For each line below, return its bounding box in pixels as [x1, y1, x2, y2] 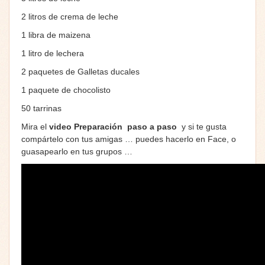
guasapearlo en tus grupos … [21, 146, 132, 156]
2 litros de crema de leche [21, 11, 118, 21]
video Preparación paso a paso [49, 121, 179, 131]
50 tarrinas [21, 103, 62, 113]
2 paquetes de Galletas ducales [21, 66, 140, 76]
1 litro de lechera [21, 48, 84, 58]
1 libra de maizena [21, 30, 91, 40]
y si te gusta [179, 121, 227, 131]
